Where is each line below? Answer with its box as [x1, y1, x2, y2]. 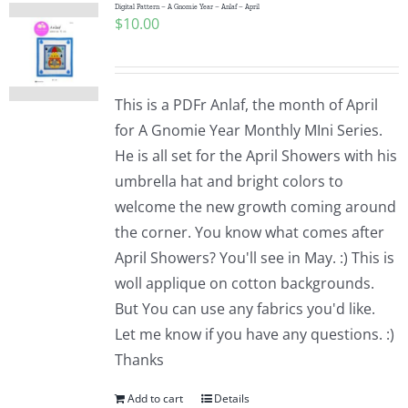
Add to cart [127, 391, 183, 406]
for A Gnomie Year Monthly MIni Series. [114, 120, 382, 140]
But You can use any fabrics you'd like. [114, 299, 375, 319]
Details [213, 391, 250, 406]
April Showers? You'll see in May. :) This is [114, 248, 394, 268]
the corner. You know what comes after [114, 222, 384, 242]
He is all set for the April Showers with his [114, 146, 397, 166]
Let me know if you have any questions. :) [114, 324, 394, 344]
